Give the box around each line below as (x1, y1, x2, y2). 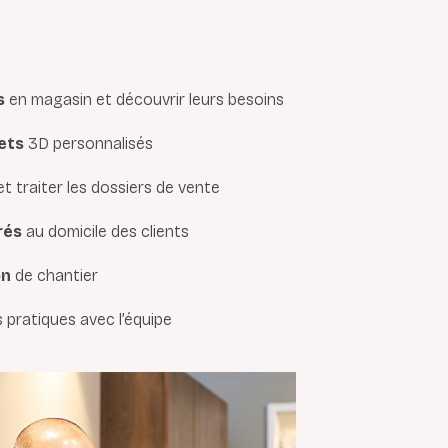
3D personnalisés (24, 134, 153, 153)
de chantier (11, 266, 98, 285)
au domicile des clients (22, 222, 189, 241)
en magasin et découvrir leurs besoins (5, 90, 284, 109)
